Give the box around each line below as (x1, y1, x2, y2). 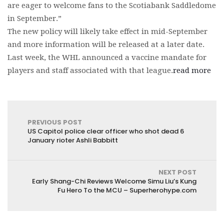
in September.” (7, 14, 61, 23)
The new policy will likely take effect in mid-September (7, 27, 207, 36)
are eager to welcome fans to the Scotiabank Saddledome (7, 1, 216, 10)
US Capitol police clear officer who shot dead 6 (27, 126, 184, 136)
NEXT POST (158, 167, 196, 177)
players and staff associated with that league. (7, 66, 173, 75)
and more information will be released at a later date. (7, 40, 204, 49)
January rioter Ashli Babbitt (27, 135, 118, 145)
